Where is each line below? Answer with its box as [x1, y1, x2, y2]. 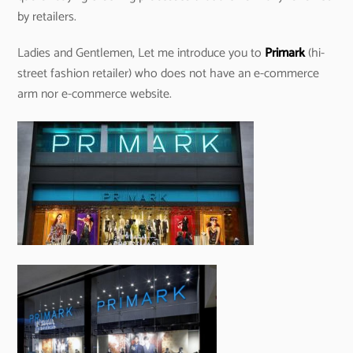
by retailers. [17, 6, 77, 28]
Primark [265, 43, 306, 65]
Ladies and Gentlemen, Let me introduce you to [17, 43, 266, 65]
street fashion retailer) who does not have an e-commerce [17, 63, 320, 85]
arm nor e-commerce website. [17, 84, 173, 106]
